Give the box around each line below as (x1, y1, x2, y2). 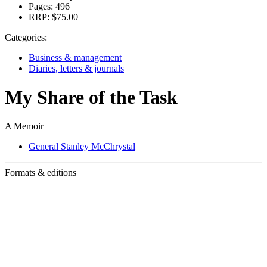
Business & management (29, 52, 122, 63)
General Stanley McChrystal (29, 141, 135, 152)
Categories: (5, 32, 47, 42)
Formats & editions (5, 167, 76, 178)
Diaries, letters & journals (29, 63, 124, 73)
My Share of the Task (5, 86, 178, 108)
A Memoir (5, 121, 44, 132)
